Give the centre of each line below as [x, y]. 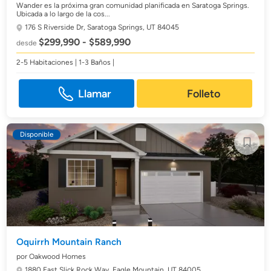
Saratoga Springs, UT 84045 [133, 27]
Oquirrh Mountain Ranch [69, 242]
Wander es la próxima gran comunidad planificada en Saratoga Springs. [133, 5]
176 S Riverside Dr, [56, 27]
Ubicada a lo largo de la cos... [64, 14]
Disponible [37, 134]
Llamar [95, 93]
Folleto [204, 93]
